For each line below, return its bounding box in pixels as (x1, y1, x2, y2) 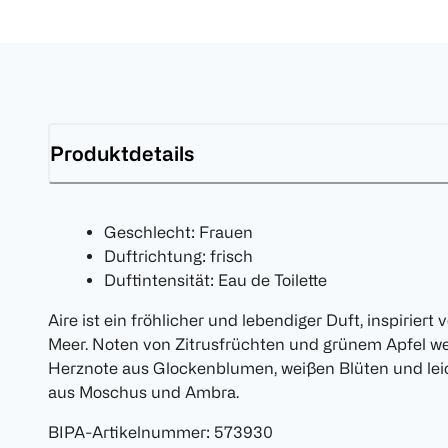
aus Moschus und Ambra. (48, 383, 239, 402)
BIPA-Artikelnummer (48, 423, 206, 442)
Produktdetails (50, 141, 194, 165)
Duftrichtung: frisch (104, 247, 253, 266)
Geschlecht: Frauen (104, 223, 253, 242)
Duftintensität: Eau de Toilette (104, 271, 327, 290)
